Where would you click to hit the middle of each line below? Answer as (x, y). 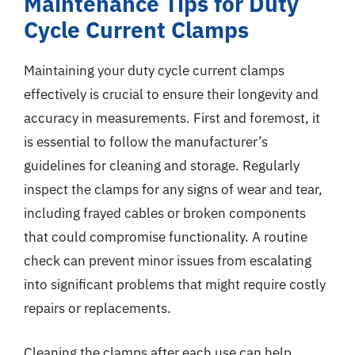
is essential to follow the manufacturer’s (146, 142)
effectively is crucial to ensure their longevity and (171, 94)
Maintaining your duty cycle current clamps (154, 71)
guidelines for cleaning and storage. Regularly (162, 166)
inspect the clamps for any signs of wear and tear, (173, 189)
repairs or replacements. (97, 308)
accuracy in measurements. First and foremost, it (172, 118)
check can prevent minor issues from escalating (168, 261)
